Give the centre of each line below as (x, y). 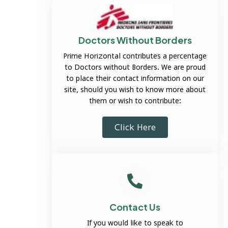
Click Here (135, 127)
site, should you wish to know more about (135, 90)
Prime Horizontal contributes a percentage (135, 56)
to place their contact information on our (135, 78)
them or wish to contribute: (135, 101)
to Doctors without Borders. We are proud (135, 67)
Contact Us (135, 207)
